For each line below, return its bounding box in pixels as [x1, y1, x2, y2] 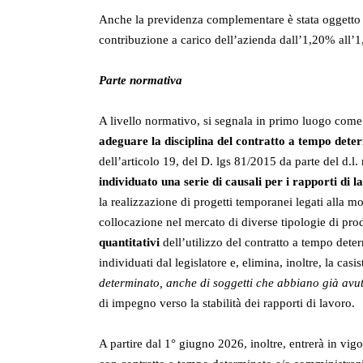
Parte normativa [99, 74, 182, 88]
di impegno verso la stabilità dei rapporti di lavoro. [99, 297, 355, 310]
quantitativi [99, 236, 160, 250]
